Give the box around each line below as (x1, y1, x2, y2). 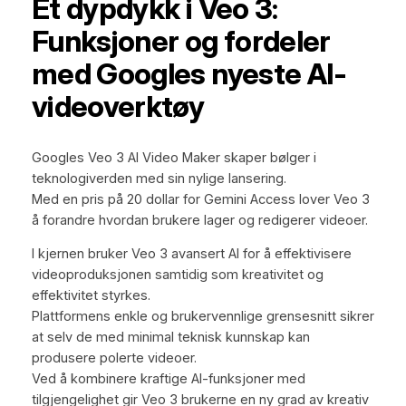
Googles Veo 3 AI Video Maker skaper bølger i (31, 149, 316, 166)
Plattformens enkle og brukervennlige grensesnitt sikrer (31, 308, 374, 325)
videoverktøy (31, 89, 205, 125)
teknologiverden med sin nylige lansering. (31, 169, 286, 187)
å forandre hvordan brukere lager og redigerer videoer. (31, 211, 368, 228)
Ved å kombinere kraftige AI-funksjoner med (31, 371, 305, 388)
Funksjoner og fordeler (31, 24, 331, 60)
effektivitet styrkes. (31, 287, 150, 304)
